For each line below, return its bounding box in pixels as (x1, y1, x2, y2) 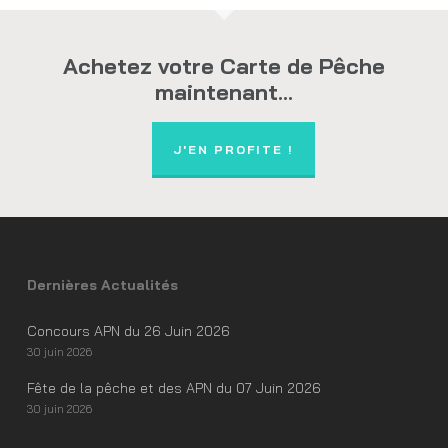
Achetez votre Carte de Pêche (62, 52, 385, 80)
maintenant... (154, 78, 293, 106)
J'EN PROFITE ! (173, 142, 295, 157)
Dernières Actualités (26, 276, 178, 294)
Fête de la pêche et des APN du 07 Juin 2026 (26, 379, 321, 397)
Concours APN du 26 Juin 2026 (26, 322, 230, 340)
